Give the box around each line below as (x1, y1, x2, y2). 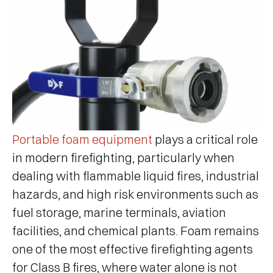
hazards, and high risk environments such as (12, 186, 258, 202)
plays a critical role (152, 132, 258, 147)
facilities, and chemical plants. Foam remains (12, 223, 259, 239)
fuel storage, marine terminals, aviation (12, 205, 226, 221)
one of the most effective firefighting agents (12, 241, 253, 257)
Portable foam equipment (12, 132, 152, 147)
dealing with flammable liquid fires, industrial (12, 168, 259, 184)
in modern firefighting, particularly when (12, 150, 235, 166)
